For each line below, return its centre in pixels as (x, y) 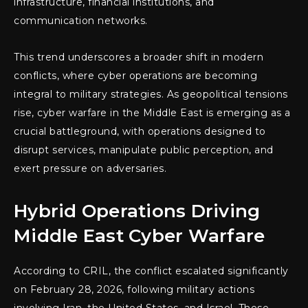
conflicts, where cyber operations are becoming (135, 76)
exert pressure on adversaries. (90, 169)
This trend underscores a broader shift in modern (139, 57)
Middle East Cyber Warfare (140, 236)
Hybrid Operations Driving (137, 211)
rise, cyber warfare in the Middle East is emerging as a (152, 113)
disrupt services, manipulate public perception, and (144, 150)
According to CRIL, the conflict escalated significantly (151, 271)
